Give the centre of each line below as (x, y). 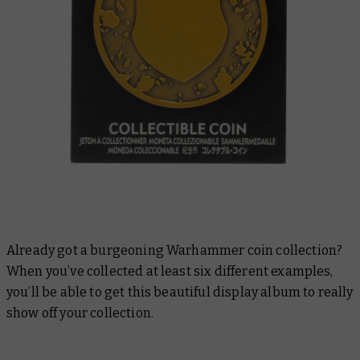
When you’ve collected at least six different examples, (170, 271)
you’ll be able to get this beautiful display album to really (180, 292)
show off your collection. (80, 313)
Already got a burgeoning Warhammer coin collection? (175, 250)
